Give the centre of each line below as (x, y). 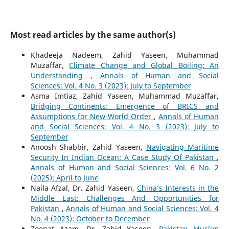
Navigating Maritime (182, 147)
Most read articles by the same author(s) (93, 35)
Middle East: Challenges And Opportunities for (125, 198)
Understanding (60, 76)
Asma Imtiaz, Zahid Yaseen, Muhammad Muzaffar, (125, 96)
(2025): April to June (64, 178)
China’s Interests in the (178, 188)
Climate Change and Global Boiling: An (144, 65)
